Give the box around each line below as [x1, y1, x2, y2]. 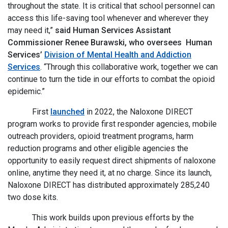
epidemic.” [8, 87, 47, 96]
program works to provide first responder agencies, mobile [8, 119, 217, 129]
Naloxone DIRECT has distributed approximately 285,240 [8, 180, 210, 190]
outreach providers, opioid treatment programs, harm [8, 131, 193, 141]
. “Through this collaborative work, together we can [40, 62, 218, 72]
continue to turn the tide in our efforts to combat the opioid [8, 74, 215, 84]
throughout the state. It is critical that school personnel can [8, 1, 215, 11]
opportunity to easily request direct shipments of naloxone [8, 156, 216, 165]
